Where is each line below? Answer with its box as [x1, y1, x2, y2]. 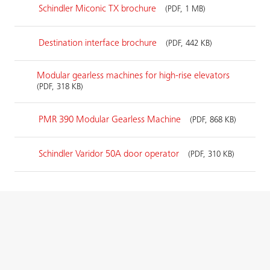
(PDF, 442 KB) [166, 39, 212, 48]
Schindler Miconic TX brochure [39, 4, 159, 14]
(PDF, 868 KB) [190, 116, 236, 125]
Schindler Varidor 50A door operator [39, 149, 181, 159]
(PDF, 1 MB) [165, 5, 206, 14]
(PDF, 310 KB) [188, 150, 234, 159]
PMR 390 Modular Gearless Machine [39, 115, 183, 125]
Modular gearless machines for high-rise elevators [37, 71, 230, 81]
